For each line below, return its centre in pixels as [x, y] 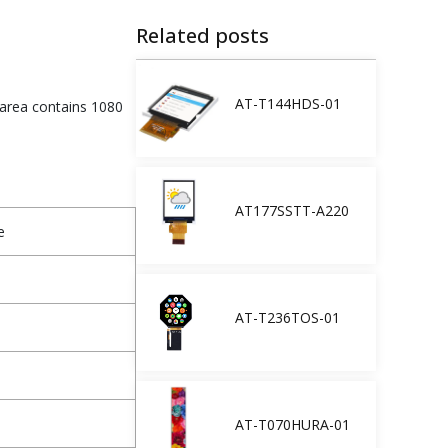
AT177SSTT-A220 [292, 210]
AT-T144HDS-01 [288, 103]
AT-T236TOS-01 [287, 317]
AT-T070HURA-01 [292, 424]
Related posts [202, 35]
